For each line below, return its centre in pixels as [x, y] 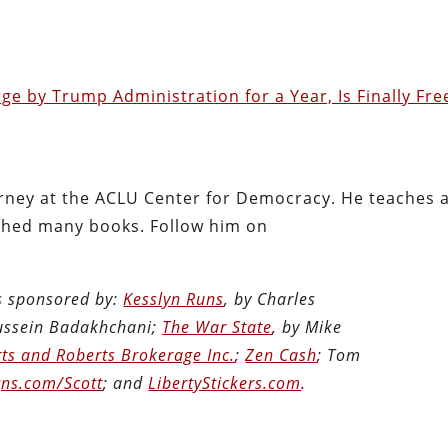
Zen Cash [281, 354]
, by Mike [307, 326]
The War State [217, 326]
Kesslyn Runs [174, 298]
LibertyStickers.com [225, 382]
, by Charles [270, 298]
